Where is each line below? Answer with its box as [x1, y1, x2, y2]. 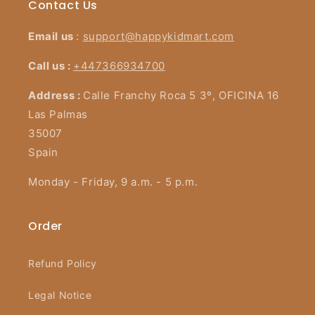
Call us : [28, 59, 73, 72]
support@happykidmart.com [82, 30, 235, 43]
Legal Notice [28, 289, 92, 301]
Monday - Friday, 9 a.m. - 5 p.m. [28, 175, 198, 188]
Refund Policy [28, 257, 97, 269]
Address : [28, 89, 83, 102]
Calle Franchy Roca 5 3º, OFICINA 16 [83, 89, 279, 102]
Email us [28, 30, 77, 43]
